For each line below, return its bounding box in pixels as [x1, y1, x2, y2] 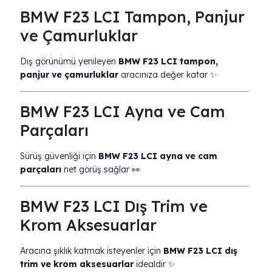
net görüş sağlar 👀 [61, 164, 140, 175]
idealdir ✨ [134, 259, 175, 270]
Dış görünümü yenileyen [20, 56, 118, 67]
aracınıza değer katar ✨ [118, 69, 217, 80]
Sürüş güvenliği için [20, 151, 98, 161]
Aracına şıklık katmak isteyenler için [20, 245, 163, 256]
